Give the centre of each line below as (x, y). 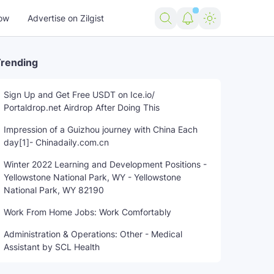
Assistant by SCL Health (52, 247)
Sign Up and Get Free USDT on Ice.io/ (79, 94)
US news (81, 122)
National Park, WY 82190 (54, 190)
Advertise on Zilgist (66, 18)
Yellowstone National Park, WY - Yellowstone (92, 177)
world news (188, 122)
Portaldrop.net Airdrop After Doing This (82, 107)
